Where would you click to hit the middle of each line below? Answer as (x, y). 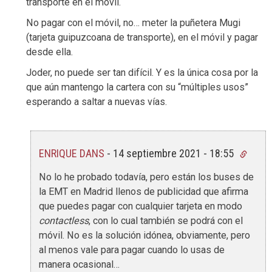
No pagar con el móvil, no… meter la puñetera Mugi (133, 23)
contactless (64, 220)
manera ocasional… (79, 264)
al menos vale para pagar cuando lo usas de (132, 250)
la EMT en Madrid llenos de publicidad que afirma (144, 191)
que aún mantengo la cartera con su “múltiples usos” (137, 87)
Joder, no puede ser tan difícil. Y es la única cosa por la (142, 73)
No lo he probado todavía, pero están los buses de (146, 177)
